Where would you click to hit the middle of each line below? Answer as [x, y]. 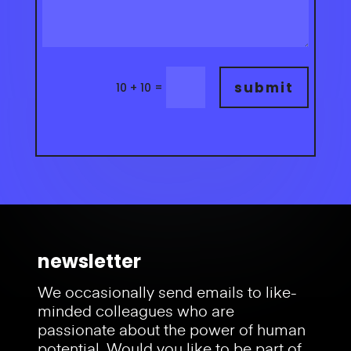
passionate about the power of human [172, 329]
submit [264, 87]
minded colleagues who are [136, 311]
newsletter [90, 262]
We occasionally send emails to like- [168, 292]
